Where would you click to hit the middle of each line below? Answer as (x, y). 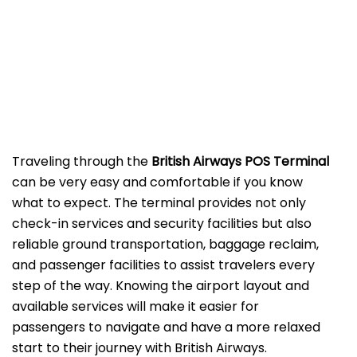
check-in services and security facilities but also (162, 224)
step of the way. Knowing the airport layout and (161, 286)
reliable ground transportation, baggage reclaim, (165, 245)
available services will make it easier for (135, 307)
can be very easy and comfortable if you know (157, 182)
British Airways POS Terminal (240, 162)
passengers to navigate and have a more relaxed (166, 328)
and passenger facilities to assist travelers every (163, 265)
